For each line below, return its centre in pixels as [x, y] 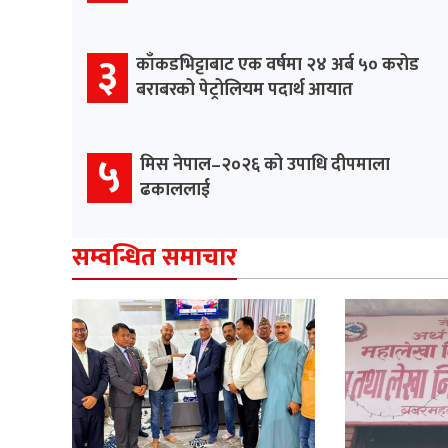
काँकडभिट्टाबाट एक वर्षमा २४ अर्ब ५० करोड [277, 64]
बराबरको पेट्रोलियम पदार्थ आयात [244, 89]
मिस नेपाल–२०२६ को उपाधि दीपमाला [265, 164]
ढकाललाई [175, 189]
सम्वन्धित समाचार [154, 257]
